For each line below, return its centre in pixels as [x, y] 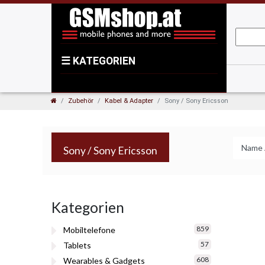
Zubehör [81, 101]
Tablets [77, 245]
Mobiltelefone [89, 230]
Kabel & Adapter [129, 101]
